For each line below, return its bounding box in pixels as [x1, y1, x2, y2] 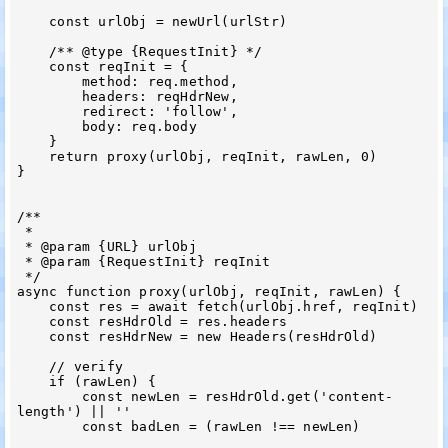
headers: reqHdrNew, [16, 88, 83, 104]
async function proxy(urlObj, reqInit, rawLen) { [16, 283, 402, 299]
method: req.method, [16, 73, 83, 89]
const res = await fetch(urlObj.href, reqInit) [16, 298, 50, 314]
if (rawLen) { [16, 373, 50, 389]
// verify [16, 358, 50, 374]
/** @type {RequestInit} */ [16, 43, 50, 59]
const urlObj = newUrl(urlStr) [16, 13, 50, 29]
